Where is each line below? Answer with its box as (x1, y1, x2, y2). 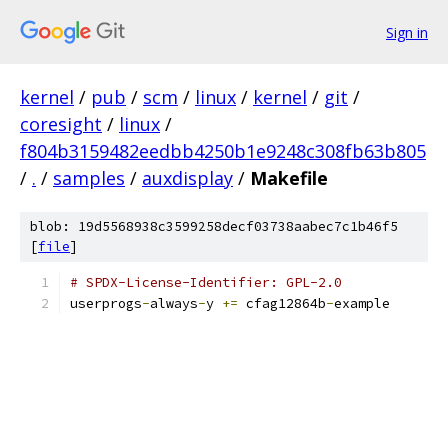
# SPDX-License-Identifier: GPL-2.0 (70, 274, 342, 291)
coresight (20, 112, 102, 136)
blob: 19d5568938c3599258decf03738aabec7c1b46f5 (30, 218, 398, 235)
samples (53, 166, 125, 190)
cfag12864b (238, 295, 326, 312)
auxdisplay (142, 166, 233, 190)
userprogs (70, 295, 142, 312)
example (334, 295, 390, 312)
